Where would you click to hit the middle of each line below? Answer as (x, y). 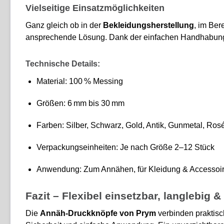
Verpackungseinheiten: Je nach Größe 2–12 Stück (125, 147)
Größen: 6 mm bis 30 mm (80, 103)
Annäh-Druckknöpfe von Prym (98, 213)
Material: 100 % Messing (80, 81)
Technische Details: (63, 63)
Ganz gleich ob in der (64, 25)
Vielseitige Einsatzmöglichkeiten (95, 8)
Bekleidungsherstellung (148, 25)
